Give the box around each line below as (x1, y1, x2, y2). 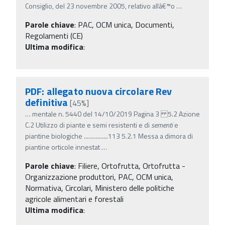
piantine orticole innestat (25, 141, 100, 152)
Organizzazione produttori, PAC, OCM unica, (25, 170, 173, 183)
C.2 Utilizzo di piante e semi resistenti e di (25, 119, 151, 130)
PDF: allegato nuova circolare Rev (25, 83, 172, 99)
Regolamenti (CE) (25, 29, 83, 42)
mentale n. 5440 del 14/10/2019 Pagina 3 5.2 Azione (32, 108, 200, 119)
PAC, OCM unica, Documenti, (78, 18, 174, 31)
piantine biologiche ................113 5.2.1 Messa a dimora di (25, 130, 193, 141)
